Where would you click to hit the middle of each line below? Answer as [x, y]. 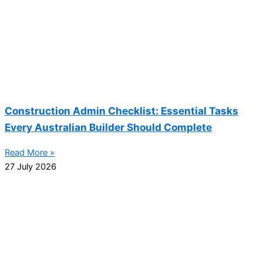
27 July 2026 [31, 167]
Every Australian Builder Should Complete [108, 127]
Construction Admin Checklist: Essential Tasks [122, 111]
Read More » [30, 153]
